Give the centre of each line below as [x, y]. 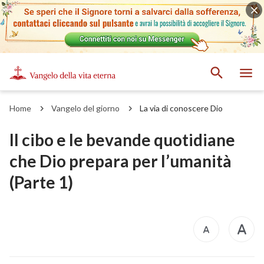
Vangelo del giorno [85, 108]
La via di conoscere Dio [181, 108]
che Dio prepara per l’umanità [121, 161]
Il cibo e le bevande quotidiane [122, 139]
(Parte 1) [41, 182]
